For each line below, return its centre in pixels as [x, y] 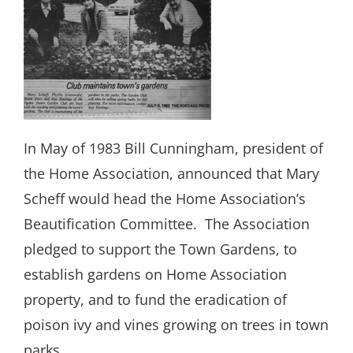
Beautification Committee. [110, 224]
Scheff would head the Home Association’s [165, 199]
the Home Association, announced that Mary [171, 174]
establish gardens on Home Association [155, 275]
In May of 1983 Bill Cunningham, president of [173, 149]
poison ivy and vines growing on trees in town [176, 325]
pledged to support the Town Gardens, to [160, 249]
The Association [257, 224]
